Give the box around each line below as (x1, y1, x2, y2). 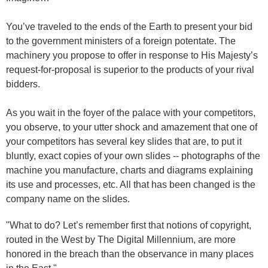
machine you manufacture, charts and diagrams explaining (6, 165, 253, 175)
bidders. (6, 79, 40, 89)
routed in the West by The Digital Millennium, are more (6, 234, 236, 245)
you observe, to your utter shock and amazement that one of (6, 122, 257, 132)
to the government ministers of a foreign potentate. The (6, 36, 236, 46)
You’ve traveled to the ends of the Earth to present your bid (6, 22, 252, 32)
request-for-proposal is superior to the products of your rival (6, 65, 254, 75)
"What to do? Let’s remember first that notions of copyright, (6, 220, 251, 230)
